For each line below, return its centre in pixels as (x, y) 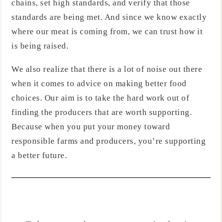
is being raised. (40, 46)
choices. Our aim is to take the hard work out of (100, 98)
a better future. (39, 156)
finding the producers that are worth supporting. (102, 112)
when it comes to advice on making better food (99, 84)
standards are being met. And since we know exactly (109, 17)
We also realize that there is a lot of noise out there (107, 69)
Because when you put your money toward (91, 127)
